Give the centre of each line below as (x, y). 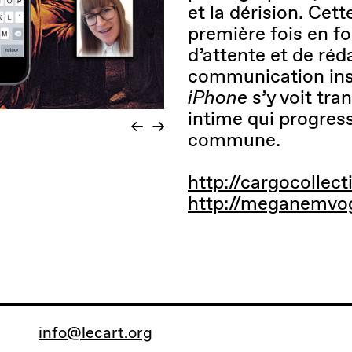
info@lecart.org (95, 332)
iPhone (218, 97)
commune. (234, 139)
